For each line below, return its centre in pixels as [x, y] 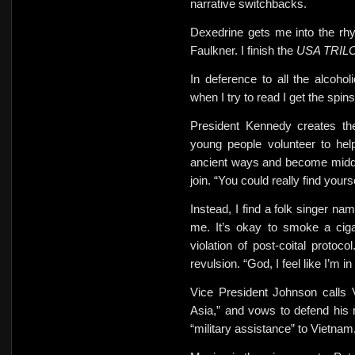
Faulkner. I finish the [243, 50]
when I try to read [235, 97]
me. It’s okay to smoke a [261, 227]
